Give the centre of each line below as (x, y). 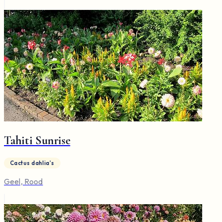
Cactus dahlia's (32, 163)
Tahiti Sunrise (37, 140)
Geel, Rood (24, 182)
